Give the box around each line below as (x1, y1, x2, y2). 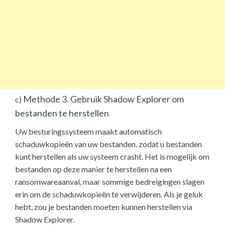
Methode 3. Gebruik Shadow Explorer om (22, 93, 184, 105)
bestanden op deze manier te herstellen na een (15, 164, 172, 174)
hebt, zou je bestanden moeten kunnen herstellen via (15, 202, 192, 212)
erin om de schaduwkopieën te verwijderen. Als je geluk (15, 189, 203, 199)
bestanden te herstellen (15, 107, 109, 119)
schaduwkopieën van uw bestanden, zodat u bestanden (15, 139, 202, 149)
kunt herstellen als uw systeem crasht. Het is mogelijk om (15, 152, 209, 162)
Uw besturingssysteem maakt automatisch (15, 127, 162, 137)
